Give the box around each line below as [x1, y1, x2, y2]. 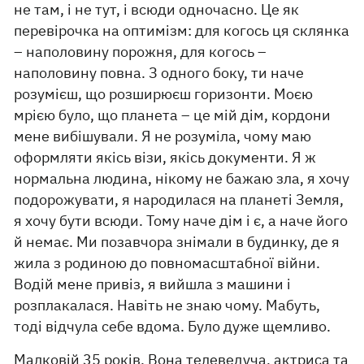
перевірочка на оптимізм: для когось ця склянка [14, 21, 350, 40]
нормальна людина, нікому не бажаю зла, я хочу [14, 169, 350, 188]
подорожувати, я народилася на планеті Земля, [14, 190, 344, 209]
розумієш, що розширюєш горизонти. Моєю [14, 84, 314, 103]
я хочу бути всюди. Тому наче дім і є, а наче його [14, 211, 349, 230]
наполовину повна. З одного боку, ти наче [14, 63, 305, 82]
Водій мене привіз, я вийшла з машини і [14, 275, 292, 293]
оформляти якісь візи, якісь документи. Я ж [14, 148, 317, 167]
